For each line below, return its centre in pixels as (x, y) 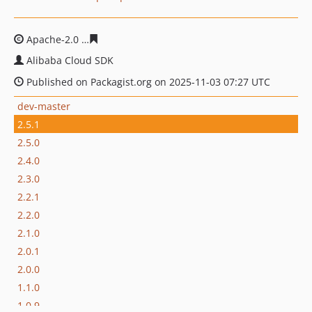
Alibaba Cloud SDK (70, 60)
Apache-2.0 (53, 39)
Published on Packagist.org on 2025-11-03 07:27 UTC (147, 82)
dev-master (44, 106)
